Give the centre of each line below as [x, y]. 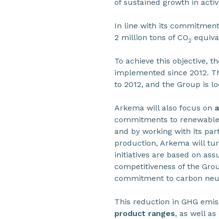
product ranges [145, 213]
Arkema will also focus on [164, 108]
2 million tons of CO [151, 37]
